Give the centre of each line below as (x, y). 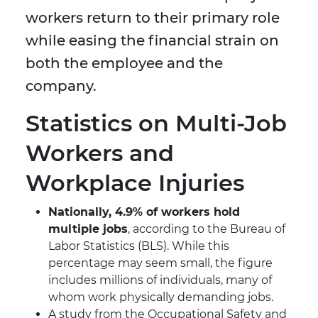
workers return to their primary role (153, 18)
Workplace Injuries (135, 183)
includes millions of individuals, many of (160, 280)
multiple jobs (88, 229)
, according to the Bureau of (207, 229)
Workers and (100, 153)
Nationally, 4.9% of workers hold (144, 212)
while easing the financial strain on (152, 41)
